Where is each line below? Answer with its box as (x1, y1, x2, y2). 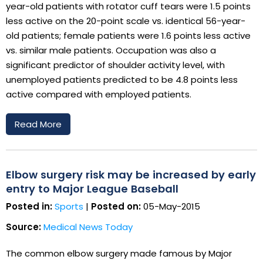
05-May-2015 (141, 200, 200, 213)
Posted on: (89, 200, 141, 213)
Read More (15, 117, 62, 130)
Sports (55, 200, 83, 213)
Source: (6, 220, 41, 233)
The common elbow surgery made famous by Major (6, 247, 232, 259)
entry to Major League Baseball (6, 181, 178, 196)
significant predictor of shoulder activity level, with (6, 58, 225, 71)
